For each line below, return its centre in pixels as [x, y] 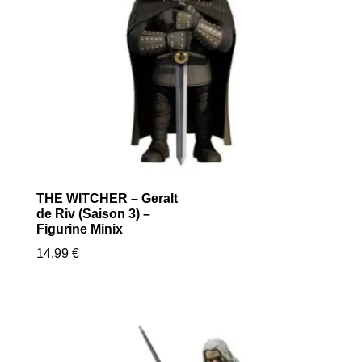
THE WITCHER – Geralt [107, 199]
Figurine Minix [79, 229]
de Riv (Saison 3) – [93, 214]
